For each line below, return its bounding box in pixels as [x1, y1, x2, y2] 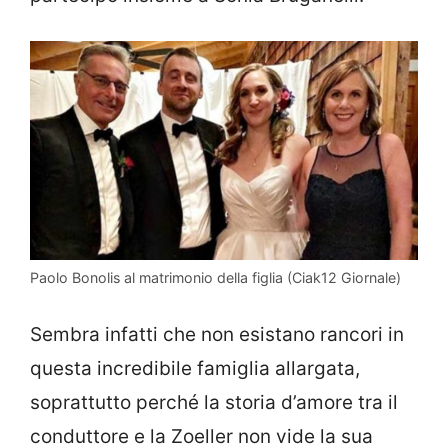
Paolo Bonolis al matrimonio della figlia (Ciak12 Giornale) [30, 268, 401, 286]
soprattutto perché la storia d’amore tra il [30, 391, 398, 415]
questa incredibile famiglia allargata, [30, 357, 360, 381]
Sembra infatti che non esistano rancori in [30, 323, 404, 347]
